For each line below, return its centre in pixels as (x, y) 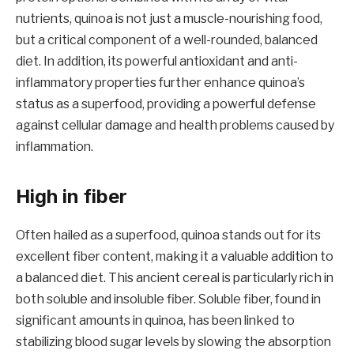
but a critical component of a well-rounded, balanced (167, 40)
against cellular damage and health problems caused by (175, 125)
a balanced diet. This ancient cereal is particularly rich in (175, 277)
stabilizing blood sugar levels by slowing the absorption (173, 341)
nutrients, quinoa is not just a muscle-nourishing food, (169, 18)
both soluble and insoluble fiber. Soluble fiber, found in (168, 299)
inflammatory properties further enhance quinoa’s (160, 82)
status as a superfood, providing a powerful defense (166, 104)
